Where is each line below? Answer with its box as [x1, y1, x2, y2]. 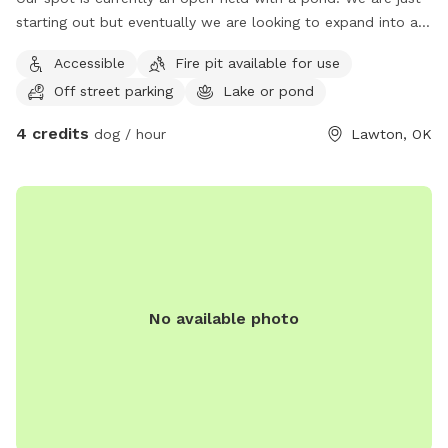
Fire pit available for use [175, 54, 340, 71]
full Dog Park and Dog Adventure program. [16, 38, 305, 55]
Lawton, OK [351, 126, 432, 143]
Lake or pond [223, 82, 314, 99]
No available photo [149, 309, 299, 329]
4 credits [16, 124, 89, 144]
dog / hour [89, 126, 166, 143]
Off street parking [54, 82, 173, 99]
